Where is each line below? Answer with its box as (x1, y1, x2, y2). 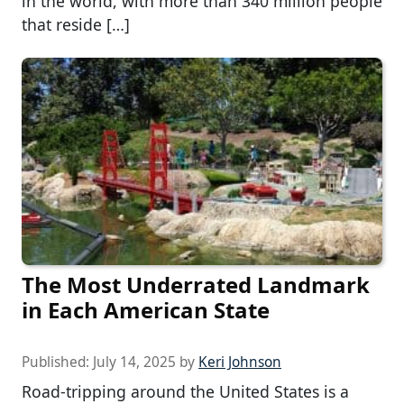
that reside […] (22, 13, 130, 35)
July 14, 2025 (93, 353, 176, 372)
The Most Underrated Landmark (22, 270, 370, 300)
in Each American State (22, 295, 270, 326)
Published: (22, 353, 93, 372)
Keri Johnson (198, 353, 281, 372)
